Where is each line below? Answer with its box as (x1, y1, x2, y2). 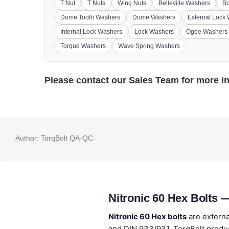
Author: (15, 134, 39, 142)
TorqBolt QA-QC (39, 134, 93, 142)
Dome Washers (132, 14, 175, 21)
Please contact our (44, 75, 129, 85)
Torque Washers (60, 42, 106, 50)
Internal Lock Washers (60, 28, 122, 35)
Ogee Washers (186, 28, 227, 35)
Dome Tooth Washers (60, 14, 120, 21)
